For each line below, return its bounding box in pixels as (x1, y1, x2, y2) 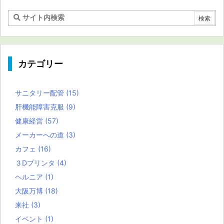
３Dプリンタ (15, 158, 57, 167)
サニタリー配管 (15, 88, 66, 97)
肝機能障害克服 (15, 102, 66, 111)
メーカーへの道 (15, 130, 66, 139)
